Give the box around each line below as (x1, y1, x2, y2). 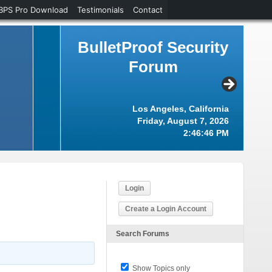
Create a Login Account (125, 205, 206, 213)
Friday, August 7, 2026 (137, 116, 229, 126)
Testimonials (77, 5, 124, 15)
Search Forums (116, 229, 169, 238)
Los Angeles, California (132, 104, 229, 114)
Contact (133, 5, 163, 15)
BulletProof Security (78, 38, 228, 56)
